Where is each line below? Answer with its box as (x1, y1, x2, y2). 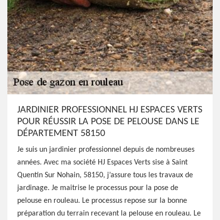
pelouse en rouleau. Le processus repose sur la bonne (17, 197, 187, 205)
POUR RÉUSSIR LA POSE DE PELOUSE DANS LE (17, 117, 199, 127)
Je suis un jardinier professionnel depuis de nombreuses (17, 146, 194, 154)
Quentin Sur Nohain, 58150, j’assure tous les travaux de (17, 171, 193, 179)
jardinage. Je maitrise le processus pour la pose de (17, 184, 178, 192)
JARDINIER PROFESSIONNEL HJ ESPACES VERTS (17, 105, 202, 115)
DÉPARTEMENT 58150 (17, 129, 105, 138)
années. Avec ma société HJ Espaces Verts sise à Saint (17, 159, 188, 166)
